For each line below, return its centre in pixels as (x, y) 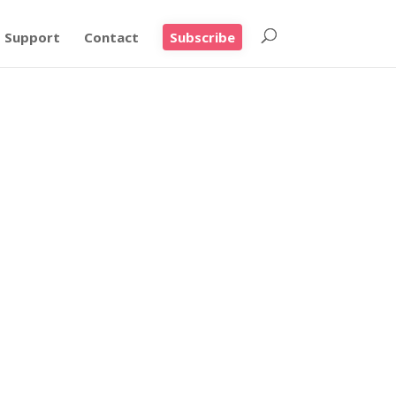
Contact (111, 37)
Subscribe (202, 37)
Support (32, 37)
